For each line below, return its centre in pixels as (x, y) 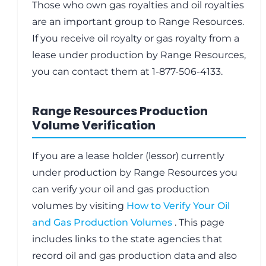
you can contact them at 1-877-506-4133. (127, 72)
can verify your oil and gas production (121, 189)
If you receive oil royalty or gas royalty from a (136, 38)
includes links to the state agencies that (127, 239)
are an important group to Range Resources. (138, 22)
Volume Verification (94, 125)
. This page (199, 222)
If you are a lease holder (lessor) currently (128, 156)
